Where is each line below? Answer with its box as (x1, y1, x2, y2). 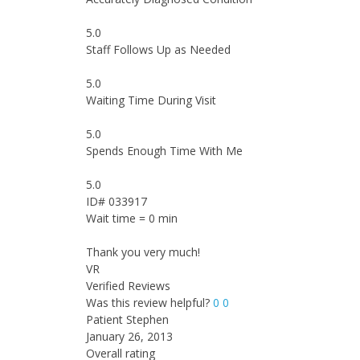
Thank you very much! (86, 244, 200, 260)
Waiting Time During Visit (86, 92, 216, 108)
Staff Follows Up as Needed (86, 42, 231, 57)
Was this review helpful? (86, 295, 213, 310)
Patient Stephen (86, 312, 169, 327)
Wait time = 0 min (86, 211, 178, 226)
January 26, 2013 (86, 329, 173, 344)
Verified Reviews (86, 278, 170, 293)
